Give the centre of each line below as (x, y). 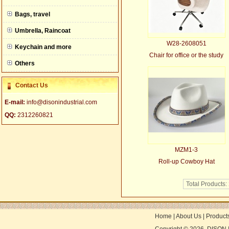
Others (25, 63)
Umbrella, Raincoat (42, 31)
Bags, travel (32, 14)
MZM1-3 (186, 150)
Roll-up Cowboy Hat (186, 162)
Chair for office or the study (186, 55)
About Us (189, 216)
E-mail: (15, 102)
